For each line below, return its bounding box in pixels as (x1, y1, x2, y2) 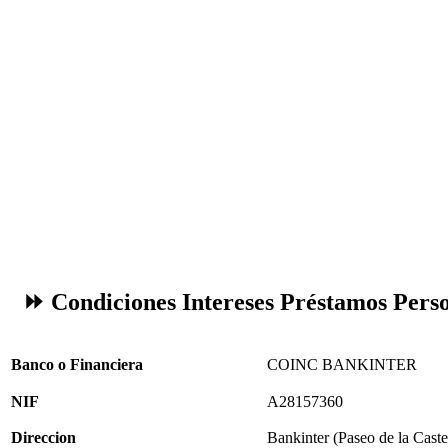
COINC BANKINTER (267, 355, 417, 373)
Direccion (11, 428, 76, 446)
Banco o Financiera (11, 355, 143, 373)
